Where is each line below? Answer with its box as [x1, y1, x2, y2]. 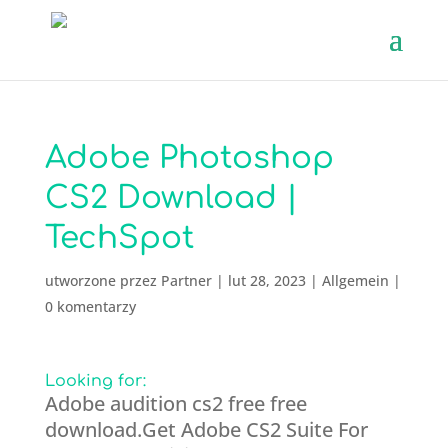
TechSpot [44, 221, 194, 255]
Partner [160, 271, 212, 290]
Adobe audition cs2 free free [44, 390, 307, 417]
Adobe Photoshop [44, 141, 334, 175]
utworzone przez [44, 271, 161, 290]
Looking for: [44, 372, 146, 390]
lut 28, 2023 [227, 271, 306, 290]
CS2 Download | [44, 181, 298, 215]
